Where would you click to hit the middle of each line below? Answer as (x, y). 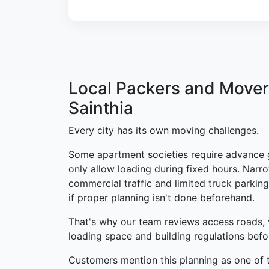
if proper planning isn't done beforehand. (162, 198)
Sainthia (101, 108)
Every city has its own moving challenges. (164, 131)
